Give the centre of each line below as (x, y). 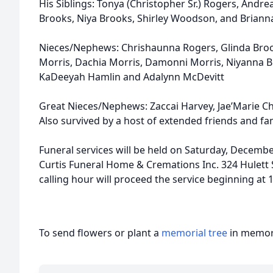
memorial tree (194, 233)
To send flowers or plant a (100, 233)
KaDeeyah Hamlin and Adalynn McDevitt (132, 77)
